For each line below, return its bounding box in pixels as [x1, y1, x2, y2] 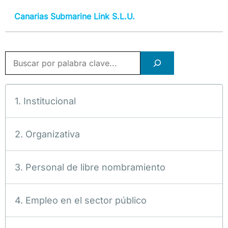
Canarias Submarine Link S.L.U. [14, 11, 135, 21]
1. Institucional [15, 95, 76, 106]
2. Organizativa [15, 128, 80, 139]
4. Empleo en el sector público [15, 194, 147, 206]
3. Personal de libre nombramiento [15, 161, 165, 173]
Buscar [5, 52, 31, 63]
